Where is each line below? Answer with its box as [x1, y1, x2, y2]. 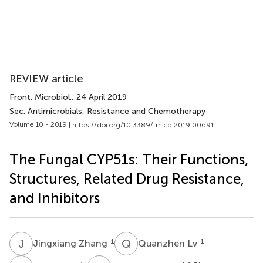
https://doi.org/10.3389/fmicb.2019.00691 [72, 120, 214, 129]
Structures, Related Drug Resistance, [9, 170, 244, 187]
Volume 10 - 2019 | [9, 120, 72, 129]
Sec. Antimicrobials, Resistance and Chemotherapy [9, 106, 205, 116]
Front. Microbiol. [9, 92, 72, 102]
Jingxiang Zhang [33, 237, 110, 249]
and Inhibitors [9, 189, 100, 207]
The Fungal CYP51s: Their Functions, [9, 150, 248, 168]
